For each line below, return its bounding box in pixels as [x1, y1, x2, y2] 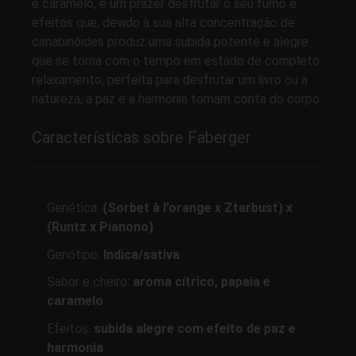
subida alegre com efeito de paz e [94, 321, 296, 337]
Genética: [47, 199, 99, 215]
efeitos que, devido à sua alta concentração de [32, 15, 295, 31]
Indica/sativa [103, 246, 180, 262]
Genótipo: [47, 246, 103, 262]
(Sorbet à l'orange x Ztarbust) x [99, 199, 292, 215]
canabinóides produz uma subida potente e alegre [32, 34, 308, 50]
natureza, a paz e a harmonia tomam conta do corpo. [32, 91, 322, 107]
